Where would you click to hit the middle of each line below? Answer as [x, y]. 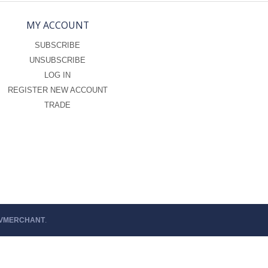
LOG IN [57, 75]
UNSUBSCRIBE [57, 60]
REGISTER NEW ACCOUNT [57, 90]
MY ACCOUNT [57, 25]
